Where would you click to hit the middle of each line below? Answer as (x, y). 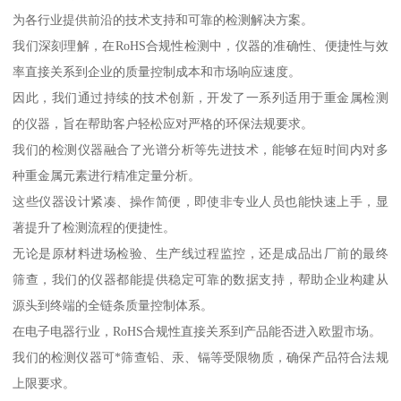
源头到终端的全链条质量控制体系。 (113, 305)
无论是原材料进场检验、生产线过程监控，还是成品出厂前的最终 (200, 253)
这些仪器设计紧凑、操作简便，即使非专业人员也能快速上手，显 (200, 201)
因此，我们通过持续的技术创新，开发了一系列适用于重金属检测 (200, 97)
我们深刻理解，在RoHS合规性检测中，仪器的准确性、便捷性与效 (200, 45)
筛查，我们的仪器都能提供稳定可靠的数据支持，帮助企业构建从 (200, 279)
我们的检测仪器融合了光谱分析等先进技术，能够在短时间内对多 (200, 149)
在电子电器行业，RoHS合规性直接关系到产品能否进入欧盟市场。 (197, 331)
